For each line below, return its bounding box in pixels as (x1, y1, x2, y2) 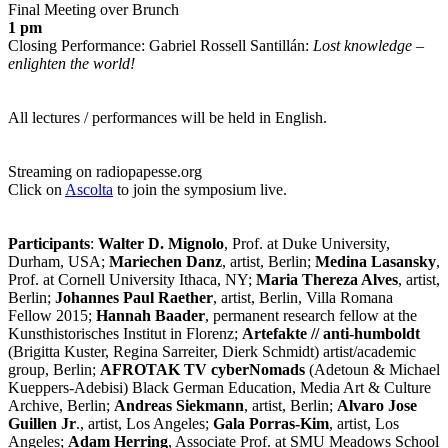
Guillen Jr (8, 415, 76, 433)
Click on (8, 181, 65, 199)
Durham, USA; (8, 253, 109, 271)
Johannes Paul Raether (55, 289, 213, 307)
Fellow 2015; (8, 307, 96, 325)
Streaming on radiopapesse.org (8, 163, 202, 181)
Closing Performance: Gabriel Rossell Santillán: (8, 37, 313, 55)
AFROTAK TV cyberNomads (100, 361, 305, 379)
